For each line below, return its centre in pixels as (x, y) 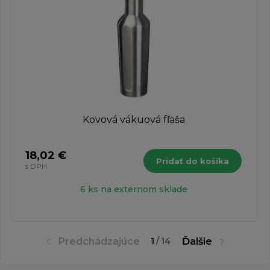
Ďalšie (197, 241)
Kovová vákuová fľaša (133, 119)
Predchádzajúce (99, 241)
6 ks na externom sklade (133, 189)
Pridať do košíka (193, 161)
